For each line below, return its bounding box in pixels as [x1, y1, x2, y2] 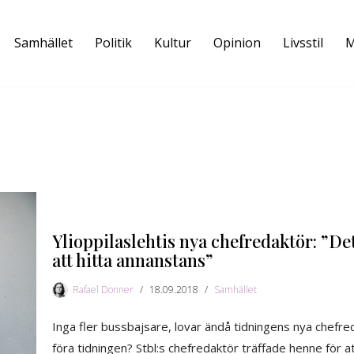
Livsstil [283, 34, 323, 52]
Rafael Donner [73, 282, 134, 296]
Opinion [213, 34, 261, 52]
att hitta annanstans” [52, 247, 213, 272]
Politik [95, 34, 132, 52]
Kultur [154, 34, 191, 52]
